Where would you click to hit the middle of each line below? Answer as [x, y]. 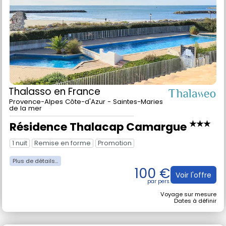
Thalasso [31, 104]
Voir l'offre [193, 187]
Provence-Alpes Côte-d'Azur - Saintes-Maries [86, 114]
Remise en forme [63, 156]
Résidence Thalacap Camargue [99, 139]
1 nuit [20, 156]
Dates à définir [195, 214]
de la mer [25, 121]
